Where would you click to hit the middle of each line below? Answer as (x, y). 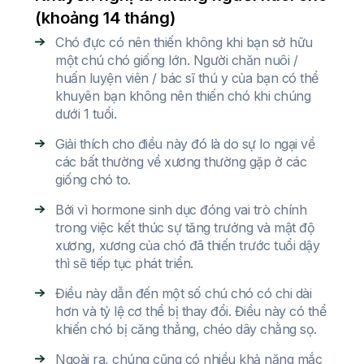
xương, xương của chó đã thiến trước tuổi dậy (187, 246)
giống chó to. (93, 180)
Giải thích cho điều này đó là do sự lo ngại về (185, 144)
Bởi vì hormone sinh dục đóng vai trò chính (181, 210)
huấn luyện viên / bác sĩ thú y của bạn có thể (187, 78)
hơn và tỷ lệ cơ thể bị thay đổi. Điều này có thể (191, 312)
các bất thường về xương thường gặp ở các (181, 162)
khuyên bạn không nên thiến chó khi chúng (183, 96)
